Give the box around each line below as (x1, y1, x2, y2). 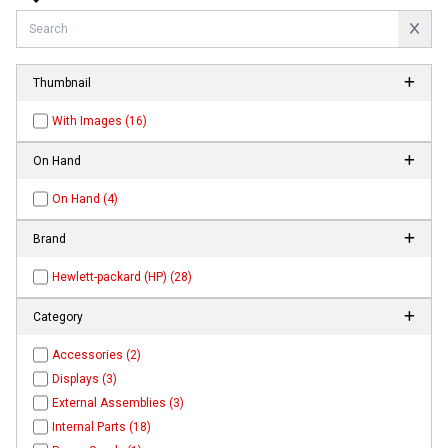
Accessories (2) (52, 348, 142, 363)
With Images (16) (52, 114, 148, 129)
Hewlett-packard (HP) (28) (52, 270, 193, 285)
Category (33, 310, 83, 325)
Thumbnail (33, 76, 91, 91)
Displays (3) (52, 372, 118, 387)
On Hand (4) (52, 192, 119, 207)
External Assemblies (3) (52, 396, 185, 411)
